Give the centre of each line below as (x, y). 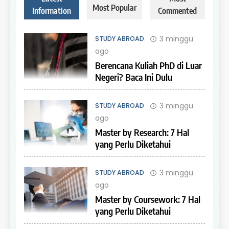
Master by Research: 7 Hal (142, 132)
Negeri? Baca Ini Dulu (133, 77)
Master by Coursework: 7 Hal (147, 199)
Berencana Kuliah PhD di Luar (148, 65)
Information (52, 10)
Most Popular (114, 7)
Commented (177, 10)
